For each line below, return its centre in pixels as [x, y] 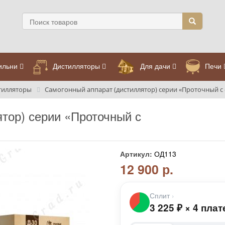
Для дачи [155, 66]
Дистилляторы [76, 66]
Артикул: [136, 153]
